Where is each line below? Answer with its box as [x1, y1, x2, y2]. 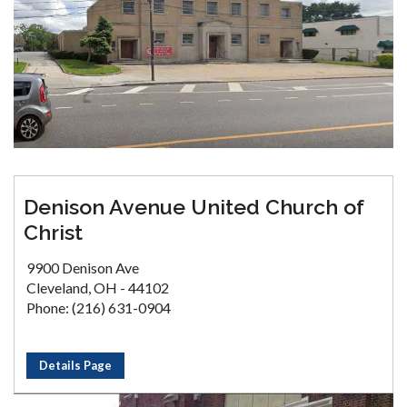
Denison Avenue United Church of [24, 194, 364, 220]
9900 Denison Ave [26, 259, 139, 277]
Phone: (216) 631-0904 [26, 299, 171, 317]
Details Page [39, 358, 112, 373]
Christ [24, 220, 83, 245]
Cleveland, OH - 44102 [26, 279, 169, 297]
